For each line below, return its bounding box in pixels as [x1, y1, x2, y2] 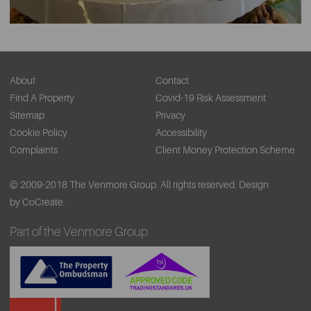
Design [239, 178, 269, 190]
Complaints [10, 144, 58, 155]
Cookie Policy [10, 126, 67, 138]
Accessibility [155, 126, 207, 138]
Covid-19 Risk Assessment [155, 92, 266, 103]
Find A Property [10, 92, 74, 103]
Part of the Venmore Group [10, 224, 148, 239]
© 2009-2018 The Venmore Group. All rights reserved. [10, 178, 237, 190]
